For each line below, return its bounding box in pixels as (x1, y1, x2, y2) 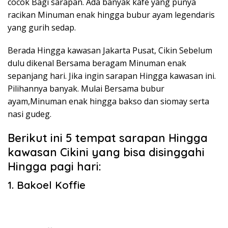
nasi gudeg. (8, 108, 51, 120)
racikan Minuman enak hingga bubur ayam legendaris (8, 9, 215, 20)
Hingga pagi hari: (8, 159, 101, 174)
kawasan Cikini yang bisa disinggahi (8, 145, 205, 159)
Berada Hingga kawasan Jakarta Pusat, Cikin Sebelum (8, 45, 212, 56)
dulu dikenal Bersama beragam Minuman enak (8, 58, 186, 69)
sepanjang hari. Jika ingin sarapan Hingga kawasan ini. (8, 70, 216, 81)
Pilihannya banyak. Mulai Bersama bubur (8, 83, 164, 94)
